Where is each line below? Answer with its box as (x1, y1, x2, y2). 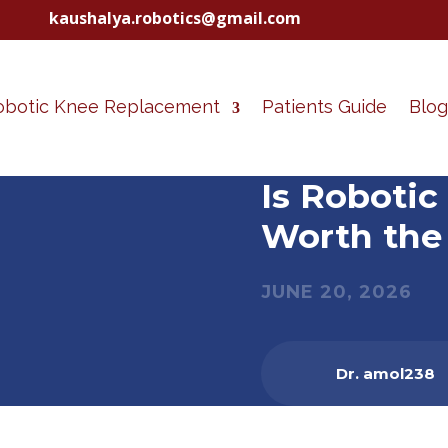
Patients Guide (262, 96, 387, 118)
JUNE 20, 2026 (260, 280, 412, 303)
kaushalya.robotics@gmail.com (48, 7, 301, 29)
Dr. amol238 (335, 363, 435, 383)
